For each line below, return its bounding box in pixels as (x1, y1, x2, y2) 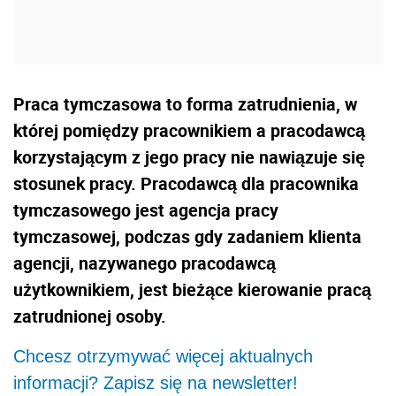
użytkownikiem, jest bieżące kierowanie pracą (13, 277, 371, 301)
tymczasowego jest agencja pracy (13, 197, 278, 222)
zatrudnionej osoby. (13, 303, 166, 328)
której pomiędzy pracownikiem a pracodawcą (13, 118, 365, 142)
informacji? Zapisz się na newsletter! (13, 372, 298, 392)
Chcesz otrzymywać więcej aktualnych (13, 346, 313, 366)
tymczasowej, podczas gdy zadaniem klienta (13, 224, 362, 248)
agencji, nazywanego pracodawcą (13, 250, 276, 275)
